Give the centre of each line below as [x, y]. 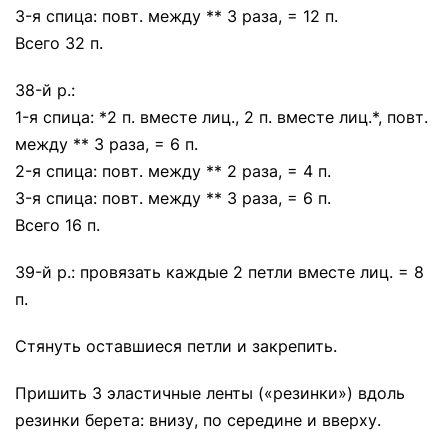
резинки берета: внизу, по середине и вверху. [198, 420]
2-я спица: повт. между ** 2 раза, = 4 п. [173, 171]
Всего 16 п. [57, 225]
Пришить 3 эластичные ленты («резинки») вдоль [210, 393]
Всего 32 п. [59, 43]
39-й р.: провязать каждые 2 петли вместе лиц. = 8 [219, 272]
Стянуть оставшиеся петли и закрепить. [176, 346]
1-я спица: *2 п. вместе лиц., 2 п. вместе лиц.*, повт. [221, 117]
